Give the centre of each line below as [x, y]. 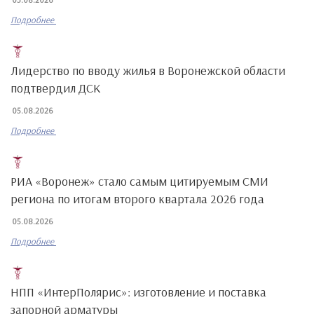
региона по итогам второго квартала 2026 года [137, 199]
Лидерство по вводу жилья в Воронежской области [148, 70]
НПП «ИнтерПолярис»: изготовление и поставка [138, 292]
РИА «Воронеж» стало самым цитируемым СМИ [139, 181]
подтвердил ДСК [56, 88]
